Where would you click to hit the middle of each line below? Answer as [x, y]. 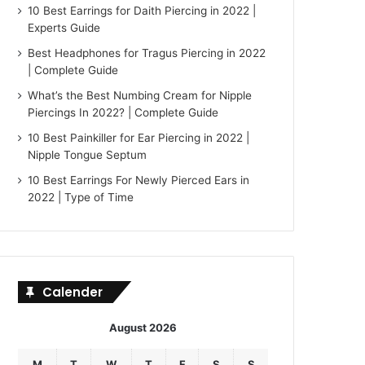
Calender [73, 292]
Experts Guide [64, 28]
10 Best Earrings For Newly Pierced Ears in [139, 180]
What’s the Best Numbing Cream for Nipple [140, 95]
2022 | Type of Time [81, 197]
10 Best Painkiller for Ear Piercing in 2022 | [139, 138]
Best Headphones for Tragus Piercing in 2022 [147, 53]
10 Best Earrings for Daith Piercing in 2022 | [142, 11]
